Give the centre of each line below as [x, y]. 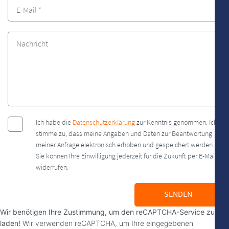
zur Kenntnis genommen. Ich [176, 122]
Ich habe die [54, 122]
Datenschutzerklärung [104, 122]
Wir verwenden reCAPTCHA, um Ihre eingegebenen [108, 223]
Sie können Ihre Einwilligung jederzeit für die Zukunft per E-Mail [126, 156]
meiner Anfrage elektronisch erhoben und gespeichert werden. [125, 145]
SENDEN [178, 194]
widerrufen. [52, 167]
